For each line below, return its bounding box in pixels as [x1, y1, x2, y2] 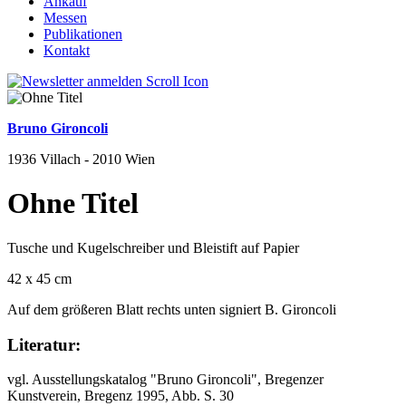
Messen [43, 10, 87, 25]
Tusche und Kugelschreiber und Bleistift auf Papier [7, 239, 299, 256]
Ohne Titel [7, 187, 139, 220]
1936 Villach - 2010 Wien [7, 151, 155, 167]
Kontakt [43, 43, 90, 58]
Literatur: [7, 334, 81, 354]
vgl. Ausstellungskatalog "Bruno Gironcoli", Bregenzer [7, 372, 324, 388]
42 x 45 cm [7, 270, 72, 286]
